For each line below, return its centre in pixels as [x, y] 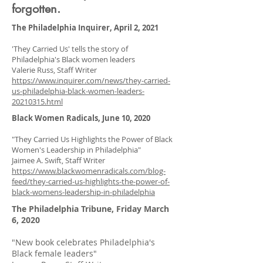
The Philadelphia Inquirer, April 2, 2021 [85, 28]
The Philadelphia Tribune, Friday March [90, 209]
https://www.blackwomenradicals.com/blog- [89, 171]
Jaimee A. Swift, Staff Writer [58, 160]
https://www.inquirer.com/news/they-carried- [91, 80]
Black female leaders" [54, 253]
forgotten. [36, 9]
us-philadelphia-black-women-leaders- [78, 91]
